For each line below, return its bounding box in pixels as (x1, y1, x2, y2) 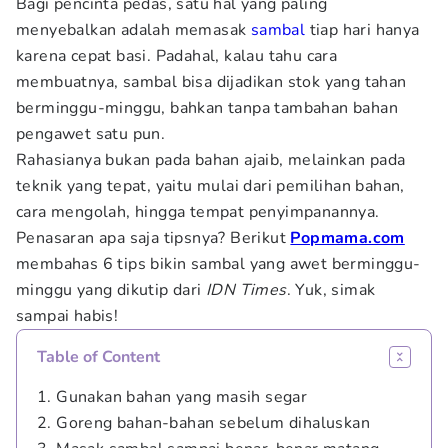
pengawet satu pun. (16, 123, 166, 145)
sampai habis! (16, 305, 119, 327)
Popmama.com (290, 227, 405, 249)
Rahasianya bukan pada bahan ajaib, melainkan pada (16, 149, 406, 171)
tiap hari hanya (305, 19, 420, 41)
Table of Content (37, 346, 160, 368)
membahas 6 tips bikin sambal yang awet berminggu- (16, 253, 421, 275)
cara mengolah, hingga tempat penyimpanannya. (16, 201, 384, 223)
